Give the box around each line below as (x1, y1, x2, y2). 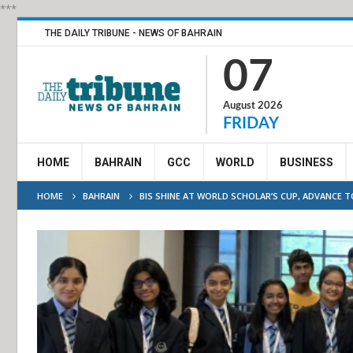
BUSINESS (280, 156, 333, 169)
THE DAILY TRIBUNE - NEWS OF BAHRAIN (45, 28, 222, 39)
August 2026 (223, 101, 283, 111)
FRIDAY (223, 116, 279, 132)
